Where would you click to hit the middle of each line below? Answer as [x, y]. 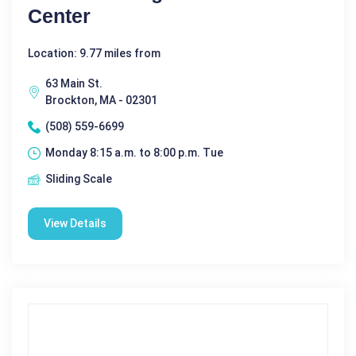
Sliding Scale [79, 179]
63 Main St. [74, 83]
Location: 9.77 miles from [94, 53]
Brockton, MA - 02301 [101, 100]
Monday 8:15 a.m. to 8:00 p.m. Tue [134, 153]
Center [59, 16]
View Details [75, 223]
